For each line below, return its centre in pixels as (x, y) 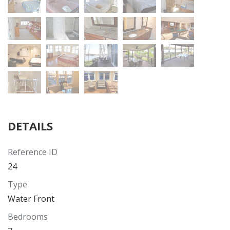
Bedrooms (28, 217)
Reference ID (33, 152)
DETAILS (30, 126)
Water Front (31, 199)
